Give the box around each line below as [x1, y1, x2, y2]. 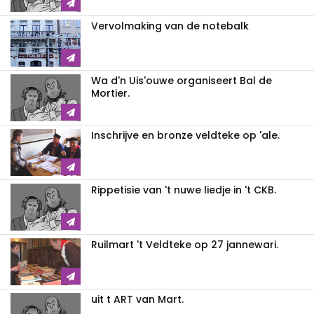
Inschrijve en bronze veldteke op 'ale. [91, 128, 280, 142]
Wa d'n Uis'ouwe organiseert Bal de [91, 73, 272, 88]
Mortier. [91, 86, 130, 100]
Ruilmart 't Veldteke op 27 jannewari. [91, 237, 278, 252]
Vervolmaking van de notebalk [91, 18, 249, 33]
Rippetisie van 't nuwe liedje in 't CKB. [91, 182, 276, 197]
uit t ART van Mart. [91, 292, 184, 306]
